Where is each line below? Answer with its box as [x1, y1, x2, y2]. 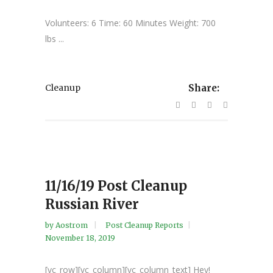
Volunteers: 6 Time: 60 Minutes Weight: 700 [45, 17, 216, 29]
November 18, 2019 [45, 233, 115, 243]
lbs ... [45, 33, 64, 44]
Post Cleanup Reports [105, 221, 183, 230]
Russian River [45, 196, 139, 213]
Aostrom [55, 221, 90, 230]
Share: [188, 82, 219, 94]
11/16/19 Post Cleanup [45, 177, 187, 195]
